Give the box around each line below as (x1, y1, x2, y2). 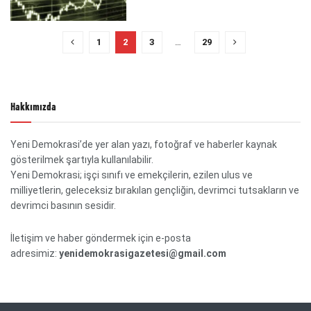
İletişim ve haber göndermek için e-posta (10, 232, 191, 244)
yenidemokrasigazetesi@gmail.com (59, 247, 226, 259)
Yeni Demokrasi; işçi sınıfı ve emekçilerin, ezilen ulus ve (10, 169, 253, 181)
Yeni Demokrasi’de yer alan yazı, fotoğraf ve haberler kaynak (10, 139, 277, 151)
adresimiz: (10, 247, 59, 259)
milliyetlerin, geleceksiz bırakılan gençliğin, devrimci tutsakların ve (10, 185, 299, 196)
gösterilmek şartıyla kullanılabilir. (10, 154, 153, 166)
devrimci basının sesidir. (10, 200, 116, 212)
